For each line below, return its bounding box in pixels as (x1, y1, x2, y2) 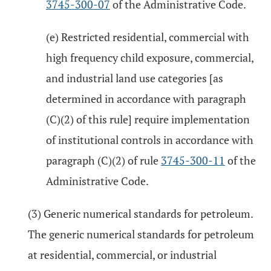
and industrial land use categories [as (46, 71, 223, 85)
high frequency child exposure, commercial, (46, 50, 253, 65)
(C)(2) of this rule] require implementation (46, 112, 250, 126)
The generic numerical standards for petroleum (28, 227, 254, 241)
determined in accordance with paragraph (46, 91, 246, 106)
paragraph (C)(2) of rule (46, 153, 161, 168)
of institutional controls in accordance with (46, 132, 253, 147)
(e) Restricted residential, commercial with (46, 30, 249, 44)
